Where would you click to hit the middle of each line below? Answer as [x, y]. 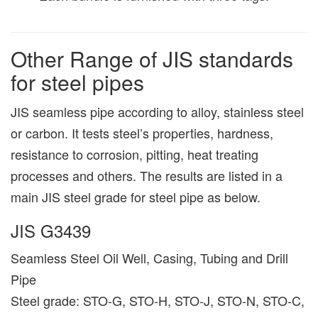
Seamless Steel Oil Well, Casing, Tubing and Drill [149, 257]
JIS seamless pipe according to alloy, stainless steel [157, 111]
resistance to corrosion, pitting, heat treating [135, 154]
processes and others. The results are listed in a [147, 175]
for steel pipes [77, 82]
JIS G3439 [51, 230]
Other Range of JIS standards [152, 58]
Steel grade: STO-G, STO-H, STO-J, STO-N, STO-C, [158, 300]
